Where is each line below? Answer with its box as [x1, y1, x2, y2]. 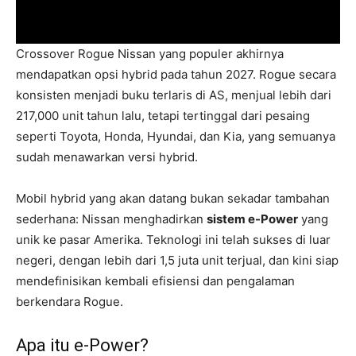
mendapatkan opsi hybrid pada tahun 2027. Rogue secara [16, 66, 336, 82]
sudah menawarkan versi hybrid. [16, 149, 198, 164]
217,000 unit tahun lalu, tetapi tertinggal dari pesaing [16, 107, 310, 123]
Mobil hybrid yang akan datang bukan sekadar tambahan [16, 190, 330, 206]
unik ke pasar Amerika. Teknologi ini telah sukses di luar [16, 231, 331, 247]
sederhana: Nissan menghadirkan [16, 211, 207, 226]
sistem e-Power [207, 211, 298, 226]
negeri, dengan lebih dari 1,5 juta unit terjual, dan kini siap [16, 252, 339, 268]
